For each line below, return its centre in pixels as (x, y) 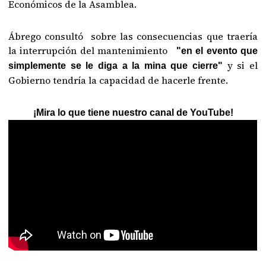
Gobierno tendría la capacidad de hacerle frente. (118, 80)
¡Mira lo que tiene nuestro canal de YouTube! (133, 112)
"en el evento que (217, 50)
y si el (242, 65)
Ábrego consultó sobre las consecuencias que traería (133, 36)
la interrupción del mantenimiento (93, 50)
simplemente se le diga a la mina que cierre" (118, 65)
